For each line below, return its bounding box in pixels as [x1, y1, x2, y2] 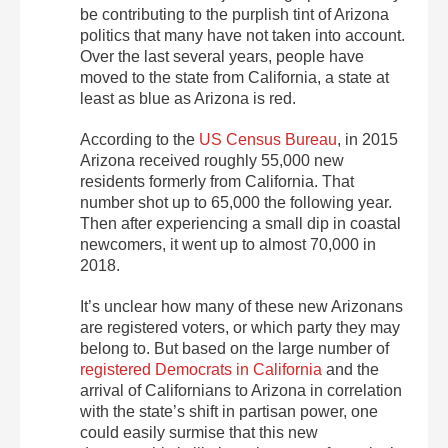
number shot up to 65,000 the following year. [80, 194, 392, 212]
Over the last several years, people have [80, 48, 364, 66]
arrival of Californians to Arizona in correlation [80, 382, 402, 400]
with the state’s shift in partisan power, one [80, 403, 378, 421]
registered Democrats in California [80, 361, 322, 379]
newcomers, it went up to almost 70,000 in [80, 236, 376, 254]
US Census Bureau [199, 131, 337, 149]
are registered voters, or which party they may [80, 319, 400, 337]
